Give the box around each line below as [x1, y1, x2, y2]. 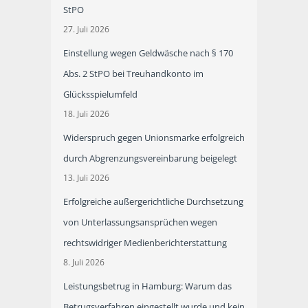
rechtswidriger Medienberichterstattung [63, 236, 227, 250]
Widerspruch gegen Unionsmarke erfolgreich [63, 131, 245, 144]
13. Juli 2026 [63, 172, 109, 184]
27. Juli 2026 [63, 23, 109, 36]
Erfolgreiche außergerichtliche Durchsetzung [63, 195, 243, 208]
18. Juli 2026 [63, 108, 109, 120]
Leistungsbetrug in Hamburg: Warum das [63, 280, 232, 293]
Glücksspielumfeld [63, 88, 137, 101]
